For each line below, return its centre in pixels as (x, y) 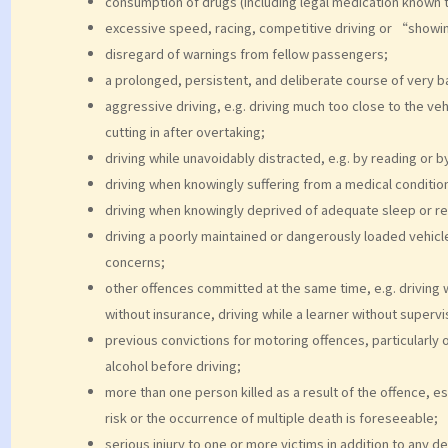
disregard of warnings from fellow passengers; (246, 53)
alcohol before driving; (172, 365)
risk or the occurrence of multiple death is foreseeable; (271, 417)
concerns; (134, 261)
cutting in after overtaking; (184, 131)
